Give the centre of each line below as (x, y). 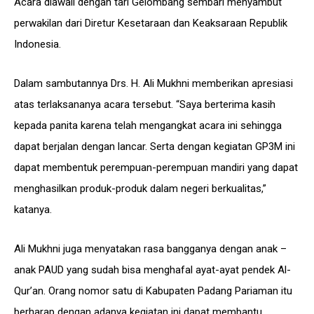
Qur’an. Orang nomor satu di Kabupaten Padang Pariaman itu (153, 291)
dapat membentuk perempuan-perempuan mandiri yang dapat (156, 168)
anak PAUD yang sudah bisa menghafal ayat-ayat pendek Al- (152, 270)
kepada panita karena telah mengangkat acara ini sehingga (148, 125)
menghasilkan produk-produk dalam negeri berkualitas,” (140, 189)
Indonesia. (37, 44)
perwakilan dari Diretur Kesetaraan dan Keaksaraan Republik (151, 23)
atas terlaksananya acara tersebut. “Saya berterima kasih (145, 104)
